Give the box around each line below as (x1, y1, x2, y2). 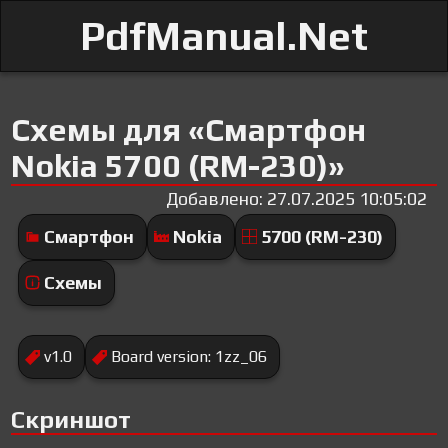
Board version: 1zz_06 (111, 347, 268, 367)
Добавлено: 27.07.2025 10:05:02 (165, 188, 427, 210)
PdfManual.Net (80, 13, 368, 59)
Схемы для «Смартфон (11, 111, 367, 148)
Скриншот (11, 406, 132, 434)
